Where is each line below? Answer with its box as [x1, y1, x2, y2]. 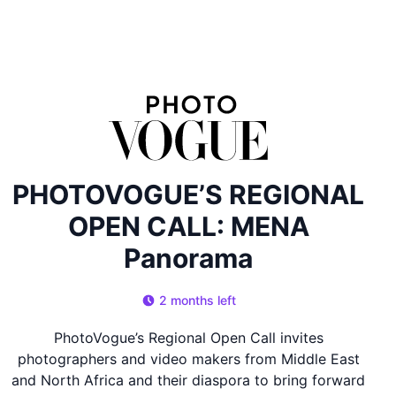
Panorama [124, 242, 254, 275]
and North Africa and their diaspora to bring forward [11, 371, 366, 390]
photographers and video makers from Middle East [17, 350, 360, 369]
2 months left [158, 293, 236, 308]
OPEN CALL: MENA [67, 210, 309, 243]
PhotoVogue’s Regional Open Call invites [53, 329, 324, 347]
